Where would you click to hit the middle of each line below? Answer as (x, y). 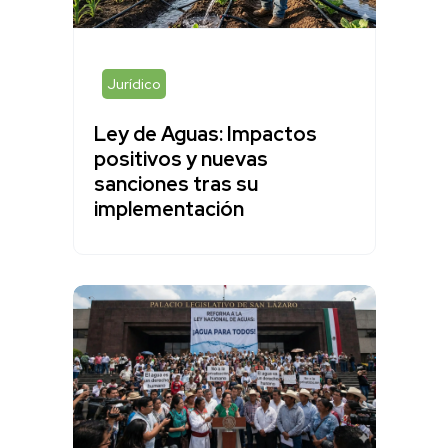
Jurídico (133, 83)
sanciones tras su (175, 183)
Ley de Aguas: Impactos (205, 133)
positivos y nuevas (180, 158)
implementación (168, 208)
